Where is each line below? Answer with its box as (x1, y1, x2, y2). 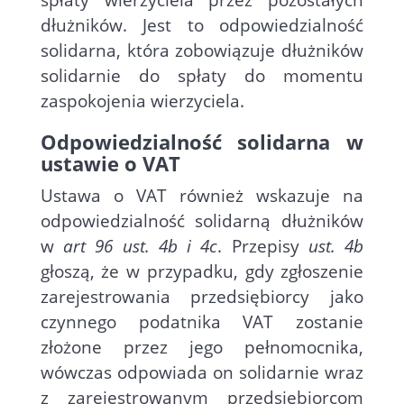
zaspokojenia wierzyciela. (40, 89, 244, 113)
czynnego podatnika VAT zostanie (40, 310, 364, 334)
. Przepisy (217, 234, 308, 258)
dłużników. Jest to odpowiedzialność (40, 14, 364, 37)
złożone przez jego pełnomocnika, (40, 335, 364, 359)
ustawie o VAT (40, 150, 180, 177)
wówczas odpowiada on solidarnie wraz (40, 361, 364, 384)
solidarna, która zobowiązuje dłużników (40, 39, 364, 62)
